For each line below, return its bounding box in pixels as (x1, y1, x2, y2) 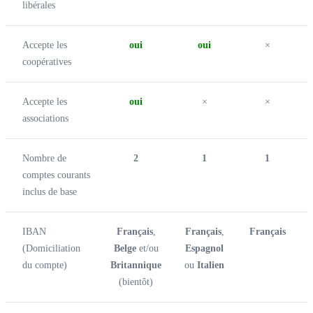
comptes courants (22, 169, 90, 180)
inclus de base (22, 186, 77, 197)
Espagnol (185, 242, 224, 254)
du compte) (22, 259, 67, 270)
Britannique (110, 259, 161, 270)
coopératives (22, 56, 71, 67)
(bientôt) (119, 276, 153, 287)
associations (22, 112, 68, 124)
